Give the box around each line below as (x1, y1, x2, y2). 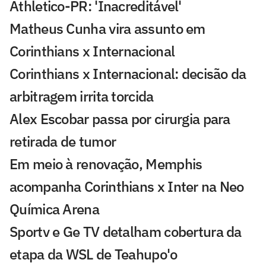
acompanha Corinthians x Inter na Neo (9, 177, 244, 197)
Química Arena (9, 199, 99, 219)
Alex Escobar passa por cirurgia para (9, 109, 230, 129)
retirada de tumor (9, 132, 116, 151)
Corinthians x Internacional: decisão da (9, 64, 246, 84)
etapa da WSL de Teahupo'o (9, 245, 178, 264)
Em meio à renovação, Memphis (9, 154, 202, 174)
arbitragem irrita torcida (9, 87, 154, 106)
